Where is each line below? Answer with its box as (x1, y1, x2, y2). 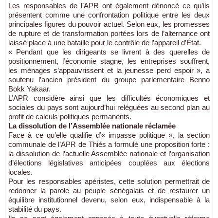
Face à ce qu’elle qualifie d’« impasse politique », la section (8, 131, 210, 139)
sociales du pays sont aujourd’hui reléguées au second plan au (8, 103, 210, 111)
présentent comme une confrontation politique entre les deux (8, 11, 210, 19)
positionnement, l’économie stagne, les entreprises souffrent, (8, 57, 210, 65)
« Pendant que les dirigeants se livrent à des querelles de (8, 48, 210, 56)
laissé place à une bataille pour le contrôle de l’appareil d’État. (8, 38, 201, 47)
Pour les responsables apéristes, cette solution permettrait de (8, 177, 210, 185)
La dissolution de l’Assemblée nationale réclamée (8, 122, 176, 130)
